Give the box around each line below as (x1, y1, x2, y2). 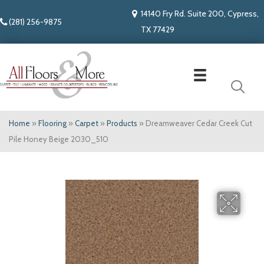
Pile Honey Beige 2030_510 (9, 134, 108, 144)
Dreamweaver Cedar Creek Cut (146, 118, 252, 128)
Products (107, 118, 137, 128)
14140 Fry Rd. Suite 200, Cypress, (141, 8, 259, 19)
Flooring (38, 118, 67, 128)
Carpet (75, 118, 98, 128)
